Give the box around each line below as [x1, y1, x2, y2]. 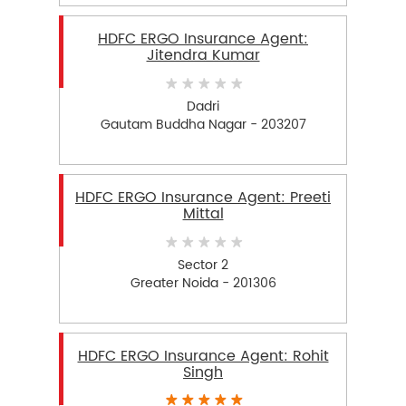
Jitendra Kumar [146, 43, 260, 68]
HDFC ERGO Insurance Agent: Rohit [77, 344, 329, 369]
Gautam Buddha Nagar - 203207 [100, 113, 306, 135]
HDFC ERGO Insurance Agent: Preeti [75, 186, 331, 210]
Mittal [182, 202, 224, 227]
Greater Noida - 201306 [130, 272, 276, 294]
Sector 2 [178, 254, 228, 275]
